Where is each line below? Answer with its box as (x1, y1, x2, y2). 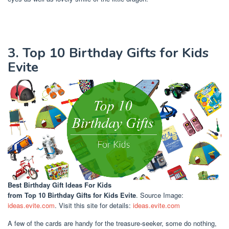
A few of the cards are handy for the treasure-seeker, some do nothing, (8, 218, 217, 228)
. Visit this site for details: (55, 200, 133, 210)
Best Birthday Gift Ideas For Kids (8, 179, 111, 190)
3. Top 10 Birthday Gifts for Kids (8, 43, 209, 62)
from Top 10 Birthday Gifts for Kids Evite (8, 190, 136, 200)
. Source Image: (136, 190, 184, 200)
